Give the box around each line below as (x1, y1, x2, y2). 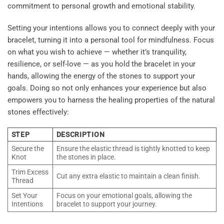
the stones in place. (56, 153, 116, 161)
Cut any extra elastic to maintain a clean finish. (56, 172, 200, 180)
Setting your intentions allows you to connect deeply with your (7, 23, 215, 32)
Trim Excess (11, 168, 48, 176)
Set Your (11, 191, 37, 200)
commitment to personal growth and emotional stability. (7, 1, 195, 11)
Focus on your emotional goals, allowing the (56, 191, 192, 200)
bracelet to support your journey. (56, 200, 157, 208)
